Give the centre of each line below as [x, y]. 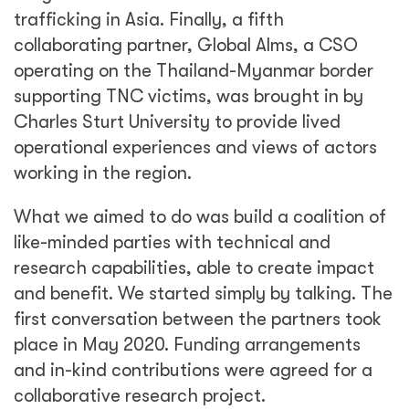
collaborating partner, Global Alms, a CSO [186, 45]
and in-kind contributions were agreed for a [193, 370]
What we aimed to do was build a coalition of [200, 217]
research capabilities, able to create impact [194, 268]
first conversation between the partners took [198, 319]
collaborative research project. [140, 396]
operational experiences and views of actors [195, 147]
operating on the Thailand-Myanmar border [194, 71]
